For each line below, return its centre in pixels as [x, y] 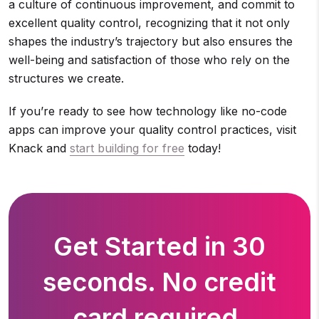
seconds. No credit [159, 282]
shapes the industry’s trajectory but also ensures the [151, 41]
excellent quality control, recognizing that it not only [149, 23]
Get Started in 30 [159, 246]
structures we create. [66, 78]
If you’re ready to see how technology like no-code [148, 111]
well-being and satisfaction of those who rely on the [149, 60]
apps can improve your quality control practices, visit [152, 130]
